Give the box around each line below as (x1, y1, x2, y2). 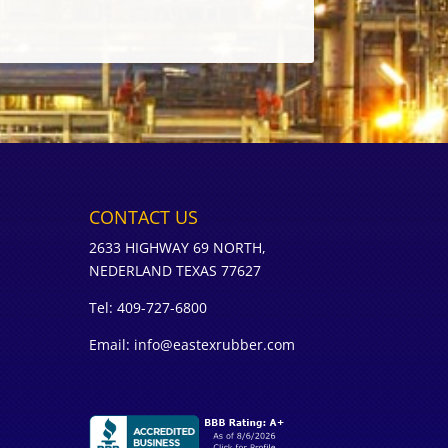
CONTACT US (89, 204, 199, 229)
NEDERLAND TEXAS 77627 (89, 260, 262, 280)
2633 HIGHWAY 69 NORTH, (89, 237, 267, 257)
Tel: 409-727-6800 (89, 297, 208, 317)
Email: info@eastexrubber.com (89, 334, 296, 354)
